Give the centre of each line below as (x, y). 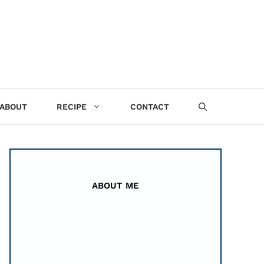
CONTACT (150, 107)
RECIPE (72, 107)
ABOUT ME (115, 185)
